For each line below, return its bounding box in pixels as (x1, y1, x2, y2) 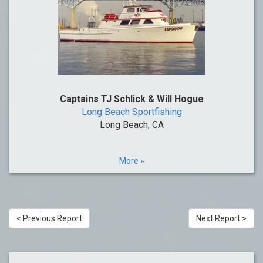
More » (119, 156, 144, 166)
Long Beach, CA (99, 119, 164, 130)
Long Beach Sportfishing (81, 106, 182, 117)
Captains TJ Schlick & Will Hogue (59, 93, 204, 104)
